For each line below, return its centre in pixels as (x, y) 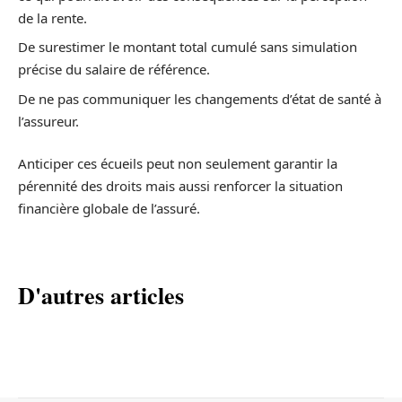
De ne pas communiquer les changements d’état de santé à (200, 98)
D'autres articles (101, 296)
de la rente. (52, 17)
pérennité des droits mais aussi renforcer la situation (180, 186)
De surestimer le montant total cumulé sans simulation (188, 47)
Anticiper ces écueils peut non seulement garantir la (178, 164)
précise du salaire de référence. (114, 70)
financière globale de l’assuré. (109, 209)
